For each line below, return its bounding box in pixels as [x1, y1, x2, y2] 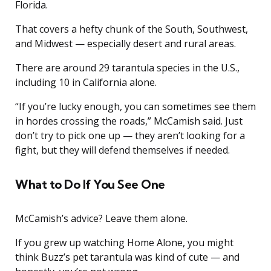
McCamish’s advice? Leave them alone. [15, 212, 188, 226]
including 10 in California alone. [15, 76, 157, 90]
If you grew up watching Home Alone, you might [15, 236, 233, 250]
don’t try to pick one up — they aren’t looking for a [15, 129, 245, 143]
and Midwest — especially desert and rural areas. [15, 37, 236, 51]
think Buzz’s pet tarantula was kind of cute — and [15, 250, 240, 264]
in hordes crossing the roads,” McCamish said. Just [15, 114, 243, 128]
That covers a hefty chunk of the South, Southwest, [15, 22, 248, 36]
